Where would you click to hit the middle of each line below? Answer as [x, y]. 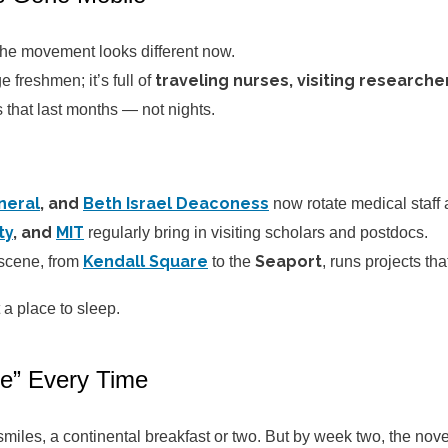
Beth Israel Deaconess [176, 204]
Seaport [288, 262]
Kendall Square [145, 262]
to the [231, 262]
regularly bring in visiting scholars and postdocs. [258, 233]
